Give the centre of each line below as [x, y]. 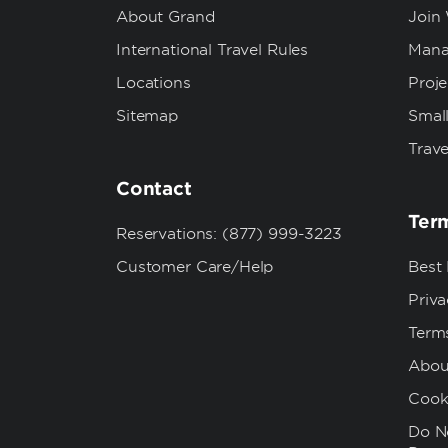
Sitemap [147, 116]
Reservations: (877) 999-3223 [229, 234]
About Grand [165, 17]
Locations [153, 83]
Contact [154, 188]
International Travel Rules [212, 50]
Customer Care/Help [195, 267]
